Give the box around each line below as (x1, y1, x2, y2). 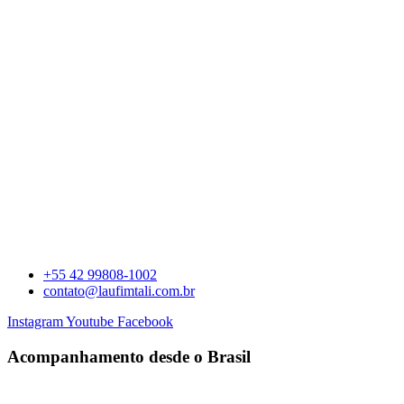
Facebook (117, 314, 173, 329)
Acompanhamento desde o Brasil (7, 346, 251, 366)
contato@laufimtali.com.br (43, 283, 195, 298)
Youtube (66, 314, 114, 329)
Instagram (7, 314, 63, 329)
